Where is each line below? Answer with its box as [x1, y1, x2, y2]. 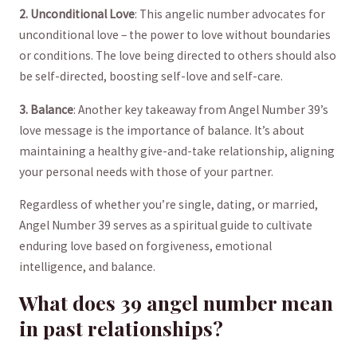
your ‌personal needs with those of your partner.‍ [18, 163, 273, 179]
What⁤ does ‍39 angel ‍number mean [18, 288, 333, 316]
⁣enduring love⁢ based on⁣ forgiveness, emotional [18, 238, 272, 254]
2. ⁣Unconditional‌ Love [18, 6, 135, 22]
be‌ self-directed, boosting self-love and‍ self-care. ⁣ [18, 69, 285, 84]
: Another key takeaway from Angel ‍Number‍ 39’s [73, 101, 328, 117]
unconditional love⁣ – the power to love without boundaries [18, 27, 331, 43]
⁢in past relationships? [18, 314, 223, 341]
